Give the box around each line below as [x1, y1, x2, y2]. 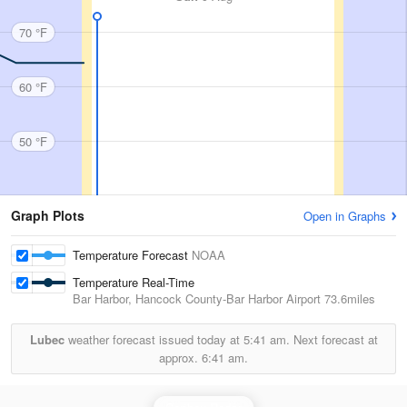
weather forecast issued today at [64, 331, 243, 348]
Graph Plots [11, 206, 84, 224]
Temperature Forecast [73, 246, 192, 263]
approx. [159, 349, 202, 366]
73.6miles [321, 290, 375, 307]
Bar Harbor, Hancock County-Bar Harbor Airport [73, 290, 321, 307]
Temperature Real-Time [73, 273, 195, 291]
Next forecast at [289, 331, 378, 348]
